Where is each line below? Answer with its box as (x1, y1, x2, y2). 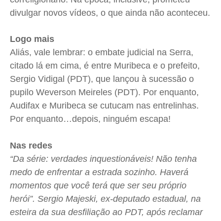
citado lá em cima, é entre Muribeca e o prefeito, (10, 61, 200, 71)
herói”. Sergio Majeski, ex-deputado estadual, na (10, 194, 201, 204)
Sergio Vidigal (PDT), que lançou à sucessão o (10, 74, 194, 84)
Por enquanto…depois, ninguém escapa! (10, 114, 171, 124)
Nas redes (10, 141, 52, 151)
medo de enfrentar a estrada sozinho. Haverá (10, 167, 188, 178)
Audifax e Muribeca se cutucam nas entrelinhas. (10, 101, 199, 111)
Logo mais (10, 34, 54, 44)
